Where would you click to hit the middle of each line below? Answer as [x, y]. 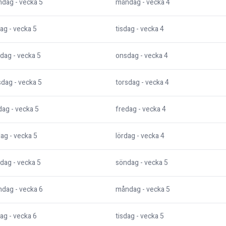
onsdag [127, 56]
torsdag [128, 83]
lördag [125, 136]
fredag [126, 109]
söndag [127, 163]
